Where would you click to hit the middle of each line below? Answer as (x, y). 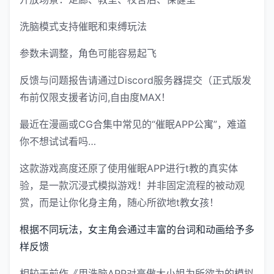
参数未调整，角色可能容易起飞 (88, 54)
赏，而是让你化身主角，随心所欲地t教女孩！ (119, 203)
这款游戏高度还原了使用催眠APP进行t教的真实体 (129, 168)
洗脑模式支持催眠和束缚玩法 (83, 27)
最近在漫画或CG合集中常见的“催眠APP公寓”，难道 (133, 124)
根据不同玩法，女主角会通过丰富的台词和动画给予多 (137, 230)
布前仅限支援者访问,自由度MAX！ (95, 98)
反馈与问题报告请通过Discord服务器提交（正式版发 (135, 80)
